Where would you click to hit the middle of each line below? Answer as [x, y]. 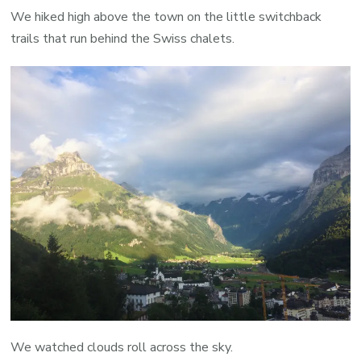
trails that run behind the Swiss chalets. [123, 39]
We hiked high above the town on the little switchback [166, 17]
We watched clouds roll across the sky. [122, 348]
